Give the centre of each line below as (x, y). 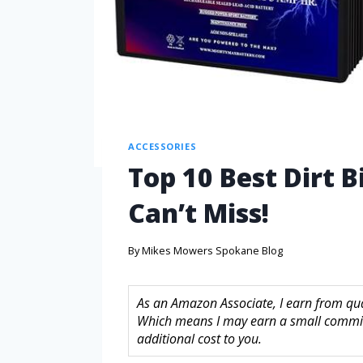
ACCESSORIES (162, 146)
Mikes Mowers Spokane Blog (213, 250)
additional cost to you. (199, 338)
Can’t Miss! (199, 213)
